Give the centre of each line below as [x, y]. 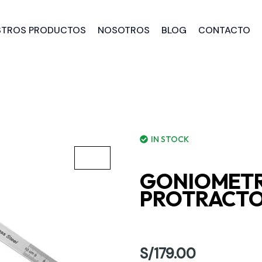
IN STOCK [170, 139]
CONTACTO [224, 30]
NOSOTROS [123, 30]
